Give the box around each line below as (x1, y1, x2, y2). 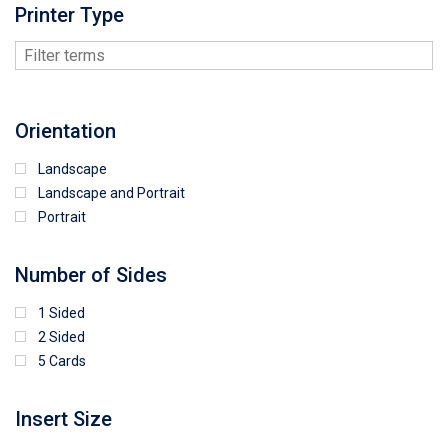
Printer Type (15, 2, 124, 27)
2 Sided (38, 328, 85, 345)
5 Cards (38, 352, 86, 369)
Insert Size (15, 406, 112, 431)
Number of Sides (15, 262, 167, 287)
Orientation (15, 118, 116, 143)
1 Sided (38, 304, 85, 321)
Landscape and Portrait (38, 184, 185, 201)
